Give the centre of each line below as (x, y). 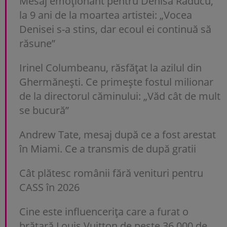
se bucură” (44, 110)
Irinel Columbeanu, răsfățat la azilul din (110, 67)
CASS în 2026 (49, 187)
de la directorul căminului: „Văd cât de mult (120, 96)
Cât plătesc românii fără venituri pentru (111, 173)
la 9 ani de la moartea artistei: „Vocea (106, 15)
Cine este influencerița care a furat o (104, 211)
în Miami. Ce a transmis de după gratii (109, 148)
